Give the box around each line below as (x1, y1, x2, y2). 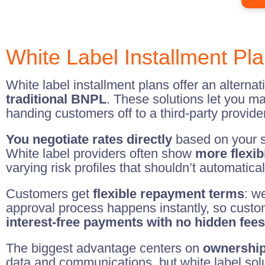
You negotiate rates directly (6, 132, 172, 147)
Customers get (6, 186, 93, 201)
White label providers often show (6, 146, 195, 161)
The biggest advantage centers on (6, 241, 203, 256)
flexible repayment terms (93, 186, 244, 201)
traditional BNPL (6, 92, 106, 106)
